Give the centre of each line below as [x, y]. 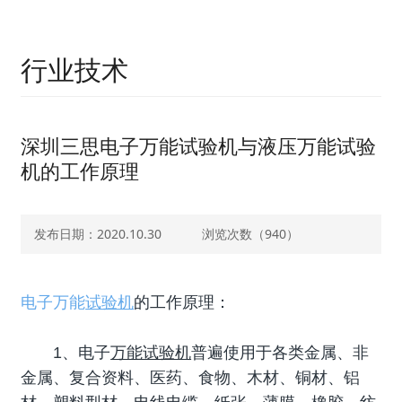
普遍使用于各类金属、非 [280, 353]
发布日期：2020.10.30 [98, 234]
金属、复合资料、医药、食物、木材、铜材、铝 [191, 378]
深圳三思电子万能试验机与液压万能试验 [199, 145]
